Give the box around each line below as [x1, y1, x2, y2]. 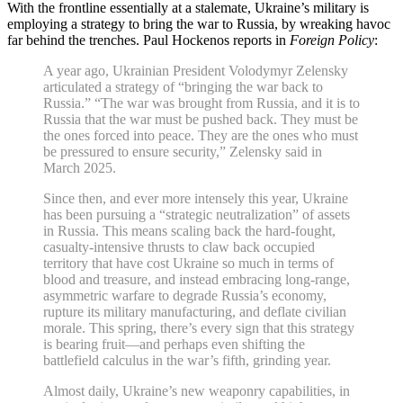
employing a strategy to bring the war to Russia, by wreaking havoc [7, 15, 390, 31]
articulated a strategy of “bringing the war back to [43, 78, 323, 94]
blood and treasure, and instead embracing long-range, [43, 271, 350, 287]
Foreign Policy [290, 31, 374, 48]
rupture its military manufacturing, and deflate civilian [43, 303, 346, 319]
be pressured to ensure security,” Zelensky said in [43, 143, 322, 159]
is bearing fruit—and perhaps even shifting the [43, 336, 305, 352]
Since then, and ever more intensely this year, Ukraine [43, 190, 348, 206]
